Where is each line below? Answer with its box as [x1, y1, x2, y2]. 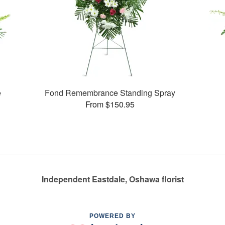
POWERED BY [89, 212, 136, 220]
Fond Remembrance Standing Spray [45, 86, 176, 98]
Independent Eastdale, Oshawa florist [41, 173, 184, 185]
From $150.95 [85, 98, 135, 110]
